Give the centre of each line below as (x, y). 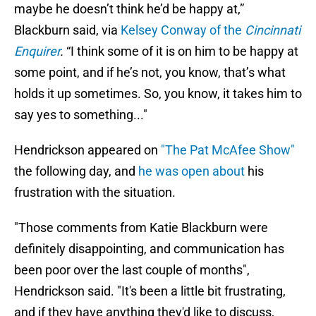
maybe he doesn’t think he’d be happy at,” (129, 9)
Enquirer (37, 51)
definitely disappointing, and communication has (149, 249)
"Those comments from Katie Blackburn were (141, 228)
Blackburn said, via (67, 30)
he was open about (192, 171)
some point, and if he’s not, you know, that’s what (150, 73)
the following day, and (76, 171)
